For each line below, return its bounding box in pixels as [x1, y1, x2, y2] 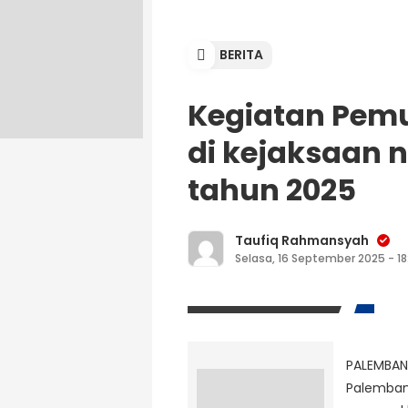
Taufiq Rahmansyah [235, 230, 369, 250]
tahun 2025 [188, 169, 356, 210]
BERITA [219, 46, 263, 64]
